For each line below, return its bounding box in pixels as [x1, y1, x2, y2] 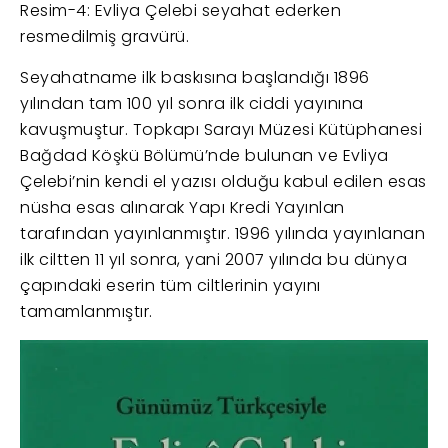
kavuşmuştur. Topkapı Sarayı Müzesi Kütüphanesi [20, 118, 422, 142]
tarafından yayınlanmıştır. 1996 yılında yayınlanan [20, 222, 425, 246]
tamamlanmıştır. [20, 300, 153, 324]
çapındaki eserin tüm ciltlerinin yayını [20, 274, 321, 298]
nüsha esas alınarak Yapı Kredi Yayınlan [20, 196, 345, 220]
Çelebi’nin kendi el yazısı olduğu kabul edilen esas [20, 170, 427, 194]
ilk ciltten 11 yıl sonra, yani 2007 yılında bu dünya [20, 248, 407, 272]
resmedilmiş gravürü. [20, 25, 189, 49]
